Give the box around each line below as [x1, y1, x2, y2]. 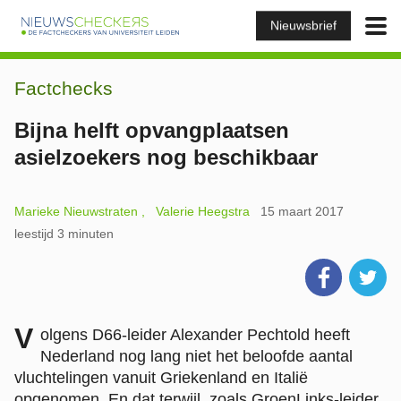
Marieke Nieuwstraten [14, 204, 138, 218]
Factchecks [14, 78, 113, 98]
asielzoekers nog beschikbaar [14, 145, 318, 169]
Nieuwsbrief [270, 18, 337, 33]
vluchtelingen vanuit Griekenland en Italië [14, 368, 308, 387]
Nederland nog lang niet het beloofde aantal [40, 346, 353, 365]
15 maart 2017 [260, 204, 344, 218]
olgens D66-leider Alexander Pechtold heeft [40, 325, 350, 344]
